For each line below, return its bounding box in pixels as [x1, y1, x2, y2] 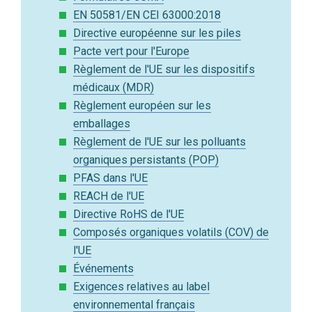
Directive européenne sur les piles [73, 26, 241, 40]
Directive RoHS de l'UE [73, 208, 184, 221]
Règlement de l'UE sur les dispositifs [73, 63, 255, 77]
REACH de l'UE [73, 189, 144, 203]
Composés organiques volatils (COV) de [73, 226, 269, 240]
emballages [73, 117, 130, 131]
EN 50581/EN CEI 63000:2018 [73, 8, 221, 22]
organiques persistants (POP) [73, 153, 219, 167]
